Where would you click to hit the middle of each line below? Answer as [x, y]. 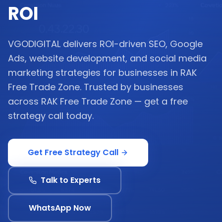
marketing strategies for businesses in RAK [102, 73]
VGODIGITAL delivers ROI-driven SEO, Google [105, 44]
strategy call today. [51, 116]
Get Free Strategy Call [73, 152]
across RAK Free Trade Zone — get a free [98, 101]
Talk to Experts [71, 180]
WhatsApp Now [60, 208]
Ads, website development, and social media [107, 58]
